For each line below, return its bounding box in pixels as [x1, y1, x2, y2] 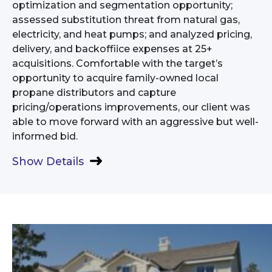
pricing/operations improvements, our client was [12, 101, 250, 113]
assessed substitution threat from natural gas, [12, 13, 240, 25]
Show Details [12, 154, 84, 168]
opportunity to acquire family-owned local [12, 72, 219, 84]
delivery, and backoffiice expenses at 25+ [12, 42, 212, 55]
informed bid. [12, 130, 78, 142]
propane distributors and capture [12, 86, 176, 98]
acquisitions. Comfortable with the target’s [12, 57, 223, 69]
